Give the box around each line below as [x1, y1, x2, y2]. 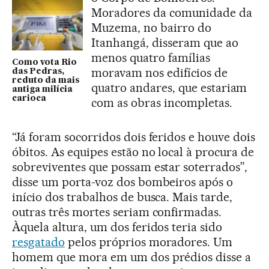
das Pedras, [12, 67, 64, 76]
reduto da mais [12, 76, 79, 85]
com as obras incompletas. [91, 95, 232, 110]
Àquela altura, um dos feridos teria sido [12, 220, 223, 235]
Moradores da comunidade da [91, 5, 252, 20]
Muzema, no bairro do [91, 20, 211, 35]
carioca [12, 94, 46, 103]
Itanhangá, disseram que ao [91, 35, 238, 50]
